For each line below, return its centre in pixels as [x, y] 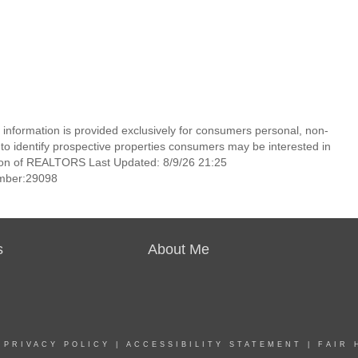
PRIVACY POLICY [57, 344]
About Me [179, 249]
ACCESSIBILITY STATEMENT [214, 344]
